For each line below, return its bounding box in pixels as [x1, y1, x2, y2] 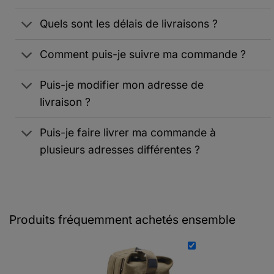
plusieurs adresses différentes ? [40, 143, 201, 157]
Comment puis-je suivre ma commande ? [40, 48, 246, 61]
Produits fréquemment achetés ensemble [9, 212, 235, 227]
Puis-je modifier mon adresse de [40, 78, 204, 92]
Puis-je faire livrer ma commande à [40, 126, 217, 139]
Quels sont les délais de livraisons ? [40, 17, 218, 31]
